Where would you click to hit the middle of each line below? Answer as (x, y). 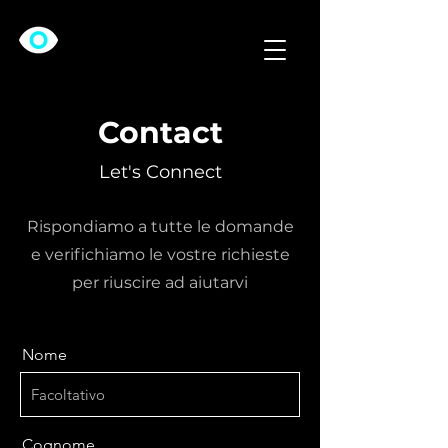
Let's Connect (160, 172)
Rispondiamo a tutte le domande (160, 226)
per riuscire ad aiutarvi (160, 282)
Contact (160, 132)
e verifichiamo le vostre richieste (160, 254)
